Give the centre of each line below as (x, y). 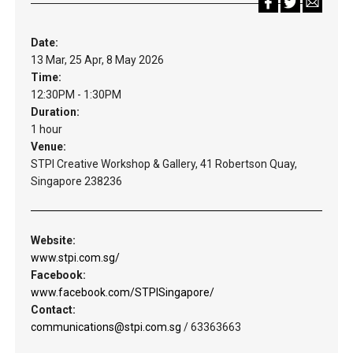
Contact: (53, 310)
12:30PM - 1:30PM (76, 95)
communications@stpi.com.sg (106, 327)
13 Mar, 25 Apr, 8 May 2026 (97, 60)
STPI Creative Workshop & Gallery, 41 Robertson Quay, (164, 164)
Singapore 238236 (76, 181)
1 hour (46, 129)
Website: (53, 240)
